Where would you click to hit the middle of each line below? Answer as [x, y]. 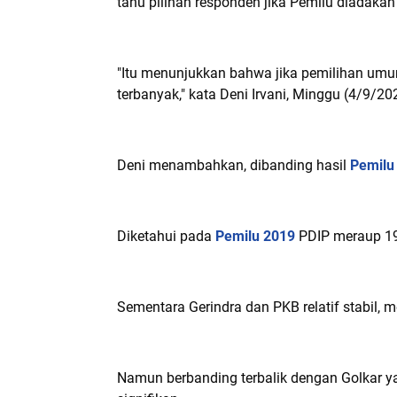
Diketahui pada [166, 236]
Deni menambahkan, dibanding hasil [234, 165]
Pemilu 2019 [255, 236]
